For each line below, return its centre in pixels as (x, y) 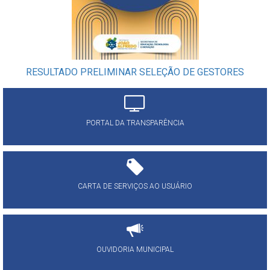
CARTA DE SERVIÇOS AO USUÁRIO (135, 187)
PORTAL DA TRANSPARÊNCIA (135, 123)
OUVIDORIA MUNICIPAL (135, 250)
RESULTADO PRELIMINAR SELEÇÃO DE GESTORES (135, 72)
